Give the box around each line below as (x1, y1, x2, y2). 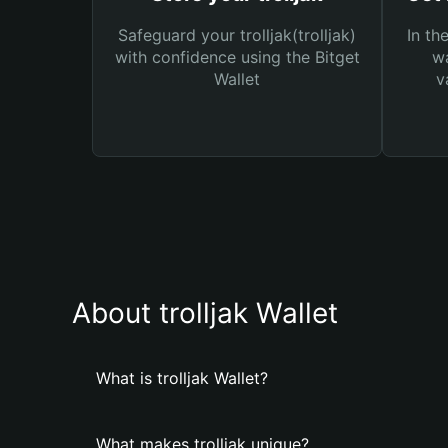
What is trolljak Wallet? (96, 368, 268, 388)
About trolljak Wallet (72, 296, 338, 330)
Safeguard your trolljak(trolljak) (118, 25, 356, 45)
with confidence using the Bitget (114, 47, 360, 67)
